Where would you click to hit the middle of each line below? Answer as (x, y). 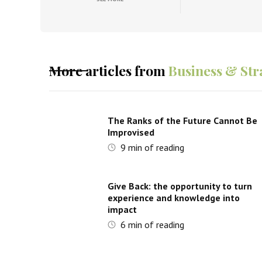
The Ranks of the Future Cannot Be (182, 120)
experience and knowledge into (173, 198)
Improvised (131, 132)
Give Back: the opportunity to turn (180, 186)
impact (122, 209)
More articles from (107, 70)
